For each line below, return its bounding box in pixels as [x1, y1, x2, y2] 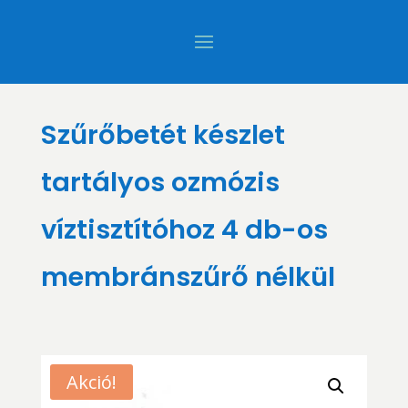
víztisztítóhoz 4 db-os [40, 211, 328, 248]
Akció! [66, 370, 117, 394]
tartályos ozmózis [40, 164, 280, 200]
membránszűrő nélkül [40, 259, 335, 295]
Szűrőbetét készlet [40, 117, 285, 153]
